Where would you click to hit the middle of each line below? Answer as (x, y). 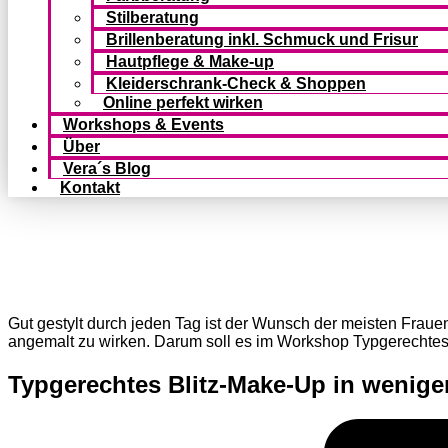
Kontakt (90, 187)
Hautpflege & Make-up (190, 61)
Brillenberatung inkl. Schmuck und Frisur (262, 39)
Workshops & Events (143, 124)
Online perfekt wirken (183, 102)
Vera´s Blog (107, 168)
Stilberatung (152, 17)
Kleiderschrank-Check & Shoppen (236, 83)
